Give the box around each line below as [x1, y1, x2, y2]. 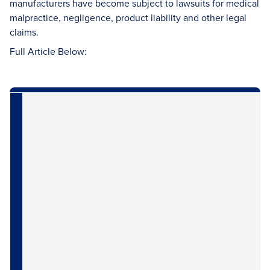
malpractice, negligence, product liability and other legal [10, 11, 246, 24]
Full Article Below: [10, 45, 87, 58]
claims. [10, 25, 39, 39]
